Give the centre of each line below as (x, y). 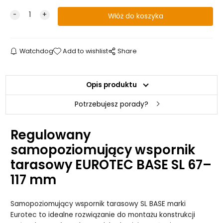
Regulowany (51, 135)
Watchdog (36, 51)
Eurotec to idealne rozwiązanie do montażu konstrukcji (103, 215)
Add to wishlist (86, 51)
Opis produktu (111, 85)
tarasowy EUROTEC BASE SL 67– (111, 165)
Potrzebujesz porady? (111, 104)
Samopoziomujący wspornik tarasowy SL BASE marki (98, 204)
